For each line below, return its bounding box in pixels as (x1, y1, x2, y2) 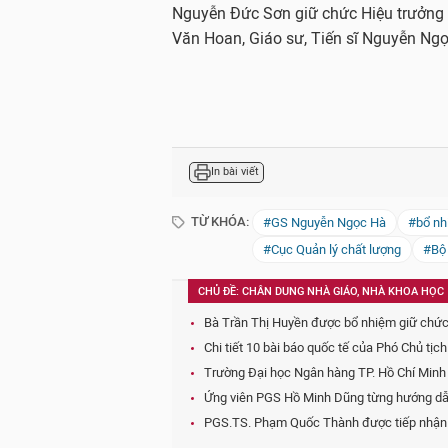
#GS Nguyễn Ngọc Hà (263, 214, 386, 230)
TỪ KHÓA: (188, 213, 249, 229)
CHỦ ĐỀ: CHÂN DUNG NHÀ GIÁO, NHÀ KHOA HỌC (198, 284, 444, 298)
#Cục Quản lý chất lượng (263, 241, 401, 257)
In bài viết (211, 165, 259, 179)
